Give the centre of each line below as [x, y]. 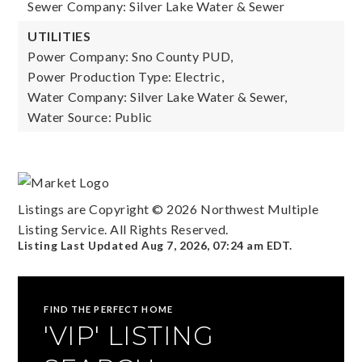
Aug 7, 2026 [175, 246]
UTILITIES [59, 36]
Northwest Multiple [258, 209]
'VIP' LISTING [129, 336]
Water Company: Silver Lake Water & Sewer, [158, 97]
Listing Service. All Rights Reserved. [123, 229]
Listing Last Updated [80, 246]
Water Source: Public [90, 117]
